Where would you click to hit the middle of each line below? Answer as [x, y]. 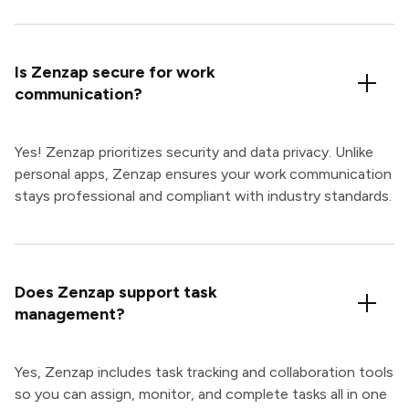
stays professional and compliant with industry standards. [203, 196]
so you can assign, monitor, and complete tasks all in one [201, 394]
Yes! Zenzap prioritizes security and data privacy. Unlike [194, 152]
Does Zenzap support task [116, 293]
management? [70, 315]
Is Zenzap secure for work [115, 73]
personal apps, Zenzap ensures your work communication [203, 174]
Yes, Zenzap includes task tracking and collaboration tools [204, 372]
